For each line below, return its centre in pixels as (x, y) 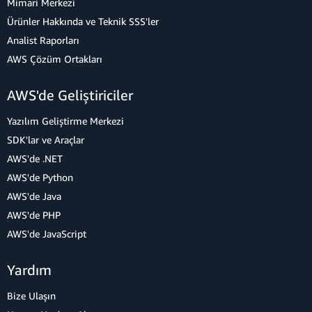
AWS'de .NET (35, 158)
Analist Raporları (43, 40)
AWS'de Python (40, 177)
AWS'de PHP (34, 215)
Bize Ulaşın (31, 296)
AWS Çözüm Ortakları (55, 59)
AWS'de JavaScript (47, 234)
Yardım (29, 270)
